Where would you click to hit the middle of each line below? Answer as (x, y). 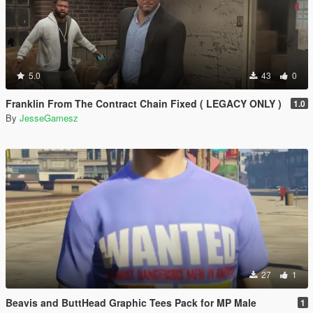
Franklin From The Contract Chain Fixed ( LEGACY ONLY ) (144, 103)
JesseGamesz (49, 118)
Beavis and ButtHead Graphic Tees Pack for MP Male (131, 303)
